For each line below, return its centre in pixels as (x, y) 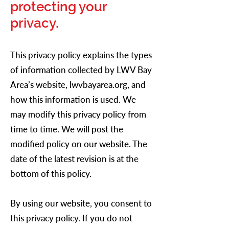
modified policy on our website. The (79, 144)
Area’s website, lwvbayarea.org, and (78, 85)
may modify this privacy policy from (78, 114)
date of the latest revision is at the (74, 159)
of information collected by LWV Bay (81, 70)
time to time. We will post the (67, 129)
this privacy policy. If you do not (71, 218)
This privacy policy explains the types (81, 55)
